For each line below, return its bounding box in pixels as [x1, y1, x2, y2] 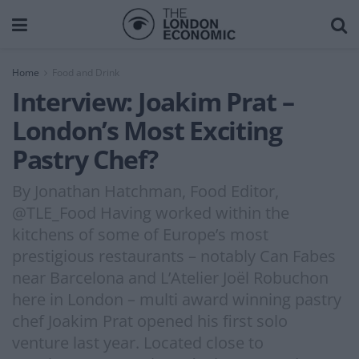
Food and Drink [52, 66, 119, 79]
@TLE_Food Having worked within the [12, 201, 289, 224]
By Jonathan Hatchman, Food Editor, [12, 179, 279, 202]
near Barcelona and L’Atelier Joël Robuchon [12, 266, 329, 288]
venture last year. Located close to [12, 331, 264, 353]
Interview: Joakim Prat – [12, 84, 294, 119]
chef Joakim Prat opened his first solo [12, 309, 288, 332]
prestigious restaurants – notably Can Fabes [12, 244, 336, 267]
